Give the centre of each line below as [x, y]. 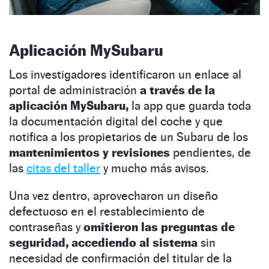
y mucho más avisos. [155, 168]
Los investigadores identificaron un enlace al [125, 75]
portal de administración [74, 90]
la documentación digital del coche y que [116, 122]
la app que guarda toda [190, 106]
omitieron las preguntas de [159, 227]
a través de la [177, 90]
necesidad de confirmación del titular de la [120, 258]
